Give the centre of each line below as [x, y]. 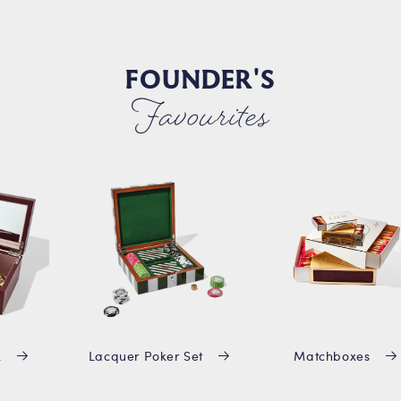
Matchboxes [332, 356]
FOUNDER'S [200, 81]
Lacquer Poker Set [145, 356]
